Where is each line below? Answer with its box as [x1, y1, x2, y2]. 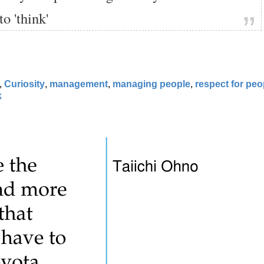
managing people [113, 78, 190, 89]
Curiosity [4, 78, 45, 89]
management [49, 78, 108, 89]
